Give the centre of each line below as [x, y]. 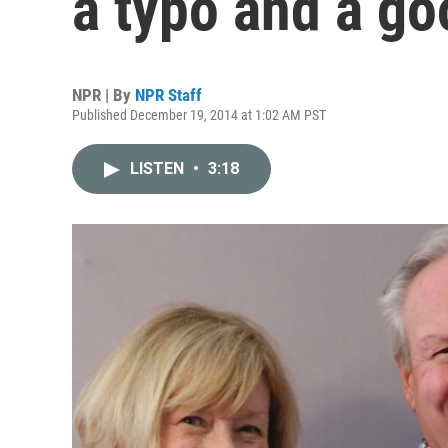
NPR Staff [168, 95]
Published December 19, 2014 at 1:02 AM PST [199, 115]
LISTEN [159, 168]
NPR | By [103, 95]
